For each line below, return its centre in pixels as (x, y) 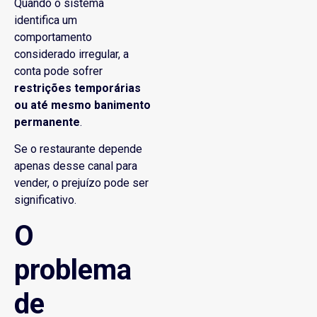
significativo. (45, 200)
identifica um (46, 20)
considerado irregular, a (71, 54)
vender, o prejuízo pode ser (81, 183)
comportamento (53, 37)
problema (73, 270)
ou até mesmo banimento (82, 105)
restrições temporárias (77, 88)
